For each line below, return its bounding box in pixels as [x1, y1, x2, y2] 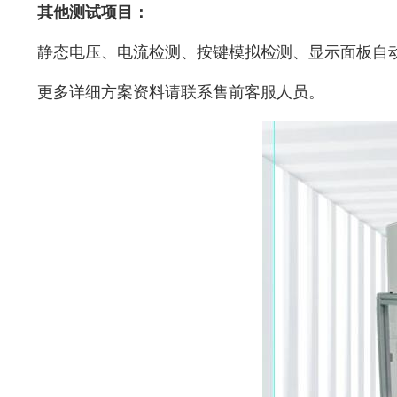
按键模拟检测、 [196, 43, 308, 61]
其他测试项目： [36, 3, 149, 21]
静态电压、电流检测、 [36, 43, 197, 61]
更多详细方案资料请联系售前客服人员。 [36, 82, 324, 101]
